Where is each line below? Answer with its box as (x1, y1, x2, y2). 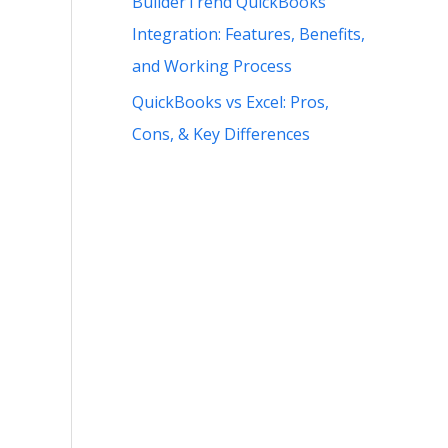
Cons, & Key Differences (132, 122, 310, 145)
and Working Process (132, 54, 292, 77)
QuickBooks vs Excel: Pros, (132, 90, 329, 113)
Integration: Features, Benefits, (132, 22, 365, 45)
